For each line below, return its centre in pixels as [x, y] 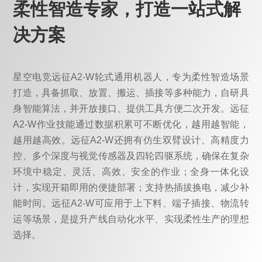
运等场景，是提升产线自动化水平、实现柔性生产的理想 [131, 219]
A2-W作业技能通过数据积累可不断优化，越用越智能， [131, 124]
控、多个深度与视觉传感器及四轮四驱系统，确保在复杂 [131, 156]
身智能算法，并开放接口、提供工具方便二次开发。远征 [131, 108]
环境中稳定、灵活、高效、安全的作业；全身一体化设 [131, 171]
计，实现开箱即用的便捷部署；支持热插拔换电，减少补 [131, 187]
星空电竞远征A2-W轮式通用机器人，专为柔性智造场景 [131, 77]
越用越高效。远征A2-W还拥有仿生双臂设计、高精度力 [131, 140]
